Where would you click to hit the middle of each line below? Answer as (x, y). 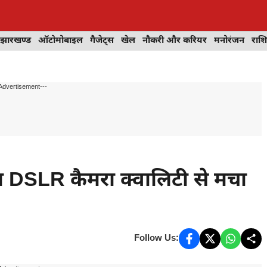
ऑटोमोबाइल (60, 41)
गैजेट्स (102, 41)
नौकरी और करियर (175, 41)
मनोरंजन (229, 41)
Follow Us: (157, 238)
